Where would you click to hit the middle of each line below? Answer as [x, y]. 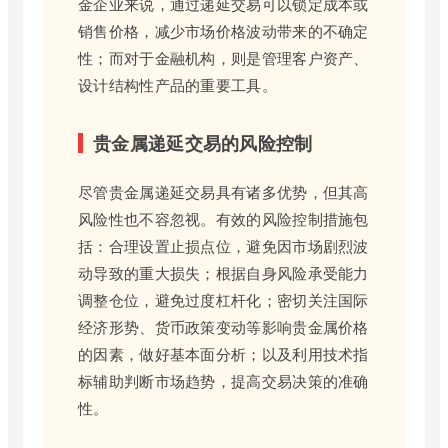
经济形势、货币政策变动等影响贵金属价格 [223, 326]
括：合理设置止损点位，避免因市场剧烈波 [223, 245]
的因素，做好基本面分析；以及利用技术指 [223, 353]
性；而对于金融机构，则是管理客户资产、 [223, 57]
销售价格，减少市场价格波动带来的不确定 [223, 30]
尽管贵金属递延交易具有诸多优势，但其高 [223, 191]
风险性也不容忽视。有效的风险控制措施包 [223, 218]
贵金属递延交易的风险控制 [203, 142]
